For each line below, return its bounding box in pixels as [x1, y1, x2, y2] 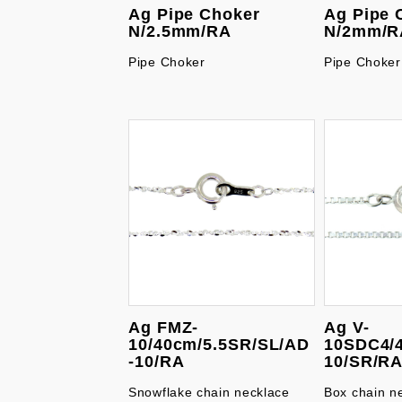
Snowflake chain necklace [128, 385, 290, 399]
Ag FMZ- [128, 319, 199, 336]
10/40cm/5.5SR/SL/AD [128, 336, 310, 354]
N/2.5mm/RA [128, 22, 232, 40]
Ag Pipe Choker [128, 5, 260, 23]
